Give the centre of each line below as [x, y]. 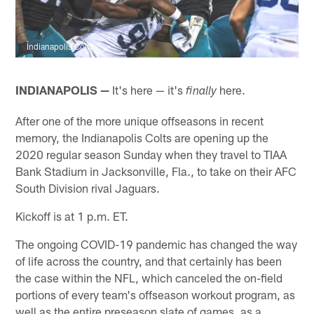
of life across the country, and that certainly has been [149, 260]
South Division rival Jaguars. [88, 187]
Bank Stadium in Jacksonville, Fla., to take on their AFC [156, 171]
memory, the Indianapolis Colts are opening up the [142, 137]
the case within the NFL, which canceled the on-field [149, 277]
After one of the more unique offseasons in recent [140, 120]
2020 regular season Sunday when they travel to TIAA [151, 154]
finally [202, 92]
